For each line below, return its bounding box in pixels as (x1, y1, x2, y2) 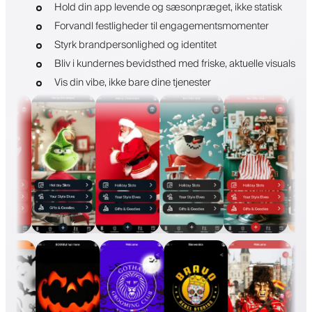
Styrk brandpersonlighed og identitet (54, 36, 217, 54)
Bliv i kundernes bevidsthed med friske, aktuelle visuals (54, 55, 295, 73)
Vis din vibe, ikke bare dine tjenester (54, 74, 211, 92)
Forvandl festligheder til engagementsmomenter (54, 17, 269, 36)
